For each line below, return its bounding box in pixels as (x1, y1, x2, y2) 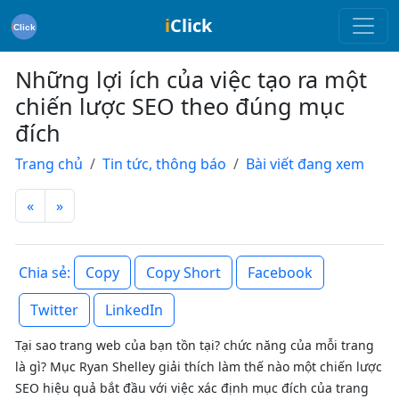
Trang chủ (15, 154, 83, 174)
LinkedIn (105, 300, 163, 320)
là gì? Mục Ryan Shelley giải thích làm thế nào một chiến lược (15, 358, 382, 375)
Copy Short (146, 263, 221, 282)
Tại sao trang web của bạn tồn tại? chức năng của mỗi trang (15, 337, 374, 354)
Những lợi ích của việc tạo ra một (15, 64, 367, 94)
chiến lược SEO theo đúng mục (15, 91, 345, 121)
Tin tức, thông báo (102, 154, 226, 174)
